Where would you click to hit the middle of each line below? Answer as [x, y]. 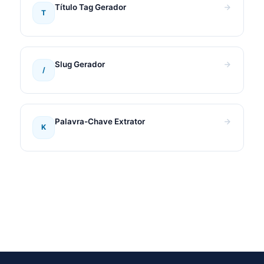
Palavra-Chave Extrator [100, 122]
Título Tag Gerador [91, 7]
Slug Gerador [80, 64]
